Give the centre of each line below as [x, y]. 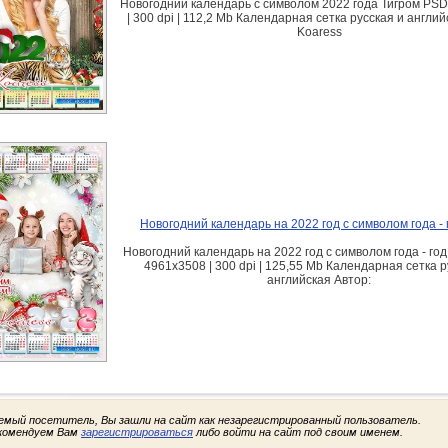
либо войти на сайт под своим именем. [298, 432]
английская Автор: [319, 280]
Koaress [319, 32]
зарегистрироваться [137, 432]
